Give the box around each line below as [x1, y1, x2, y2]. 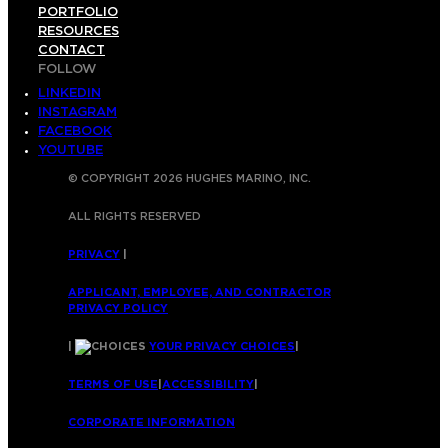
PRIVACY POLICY [68, 302, 168, 314]
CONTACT [38, 43, 105, 57]
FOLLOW [38, 62, 96, 76]
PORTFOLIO [38, 5, 118, 19]
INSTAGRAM [38, 105, 117, 119]
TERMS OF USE [68, 378, 158, 390]
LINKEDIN [38, 86, 101, 100]
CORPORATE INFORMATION [68, 416, 235, 428]
